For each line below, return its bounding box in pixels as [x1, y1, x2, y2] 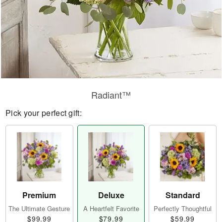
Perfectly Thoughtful [154, 204, 212, 214]
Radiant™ [91, 88, 131, 101]
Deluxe [98, 189, 124, 201]
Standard [165, 189, 200, 201]
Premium [22, 189, 56, 201]
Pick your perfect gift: [5, 107, 82, 118]
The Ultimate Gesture [8, 204, 70, 214]
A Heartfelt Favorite [83, 204, 139, 214]
